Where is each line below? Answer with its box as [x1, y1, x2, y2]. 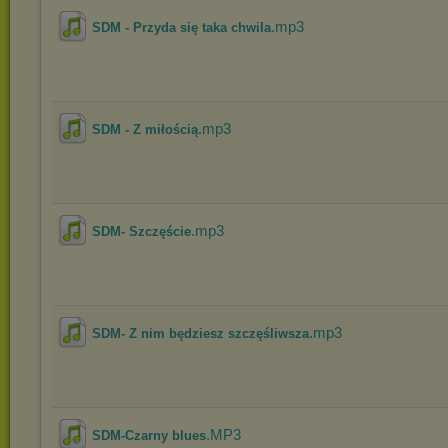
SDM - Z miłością [92, 122, 198, 137]
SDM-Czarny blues [92, 428, 206, 443]
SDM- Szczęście [92, 224, 191, 239]
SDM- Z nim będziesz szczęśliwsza [92, 326, 309, 341]
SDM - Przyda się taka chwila [92, 20, 271, 35]
